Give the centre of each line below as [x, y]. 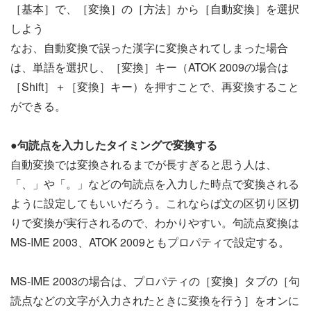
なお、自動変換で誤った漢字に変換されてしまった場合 [149, 48]
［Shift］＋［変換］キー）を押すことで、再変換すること [155, 87]
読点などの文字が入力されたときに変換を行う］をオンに [155, 301]
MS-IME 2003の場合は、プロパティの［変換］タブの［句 [155, 281]
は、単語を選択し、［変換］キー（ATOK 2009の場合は [150, 67]
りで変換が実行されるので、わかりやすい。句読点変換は [155, 223]
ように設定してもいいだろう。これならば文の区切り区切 [155, 203]
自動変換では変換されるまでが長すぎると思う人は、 [144, 165]
